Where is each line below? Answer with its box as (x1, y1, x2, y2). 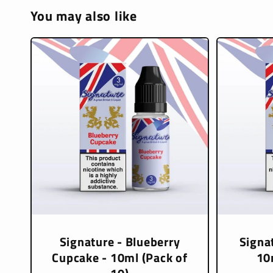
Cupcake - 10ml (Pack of (52, 248, 188, 267)
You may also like (30, 5, 137, 26)
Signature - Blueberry (59, 232, 180, 251)
